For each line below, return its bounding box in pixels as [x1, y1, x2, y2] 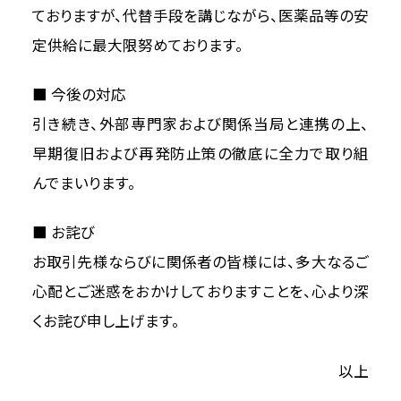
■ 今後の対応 [31, 84, 126, 106]
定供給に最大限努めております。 [31, 35, 243, 56]
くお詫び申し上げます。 [31, 311, 180, 333]
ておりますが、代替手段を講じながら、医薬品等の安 [31, 5, 370, 27]
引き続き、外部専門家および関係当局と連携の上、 [31, 114, 370, 135]
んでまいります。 [31, 173, 136, 194]
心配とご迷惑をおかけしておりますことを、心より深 [31, 282, 370, 303]
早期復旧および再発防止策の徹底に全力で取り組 [31, 143, 370, 165]
